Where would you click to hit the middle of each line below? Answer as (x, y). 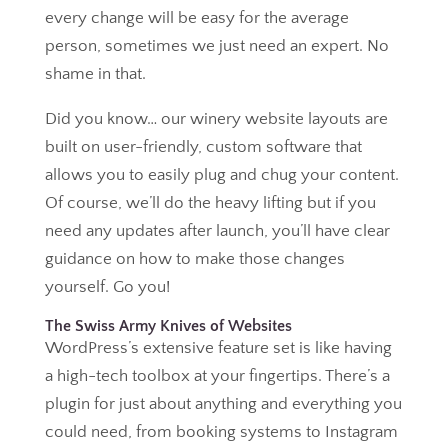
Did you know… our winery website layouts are (216, 119)
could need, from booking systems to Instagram (221, 432)
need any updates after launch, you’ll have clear (217, 231)
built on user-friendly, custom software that (203, 147)
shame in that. (95, 74)
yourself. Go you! (107, 287)
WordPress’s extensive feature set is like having (218, 348)
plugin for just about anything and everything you (223, 404)
